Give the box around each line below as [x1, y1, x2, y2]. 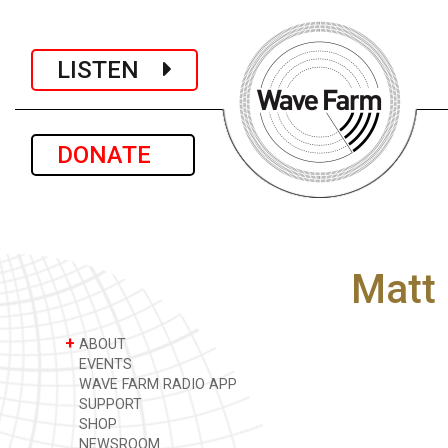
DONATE [57, 141, 169, 169]
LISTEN [57, 55, 163, 84]
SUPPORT [75, 396, 142, 413]
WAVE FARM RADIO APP [75, 376, 237, 393]
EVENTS [75, 356, 132, 373]
